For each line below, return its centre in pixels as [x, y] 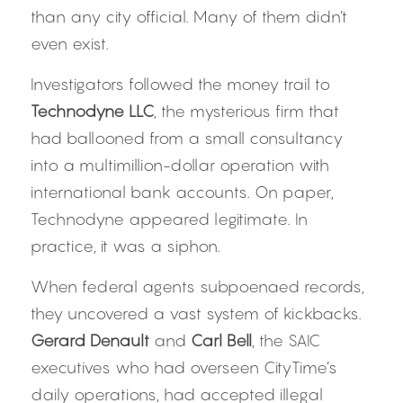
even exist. [70, 44]
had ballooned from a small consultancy [187, 138]
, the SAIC [286, 340]
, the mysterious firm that [246, 111]
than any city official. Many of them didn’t [189, 17]
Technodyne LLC [92, 111]
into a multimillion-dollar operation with [180, 165]
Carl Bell [221, 340]
